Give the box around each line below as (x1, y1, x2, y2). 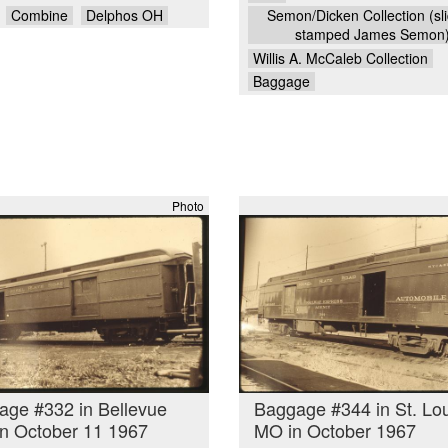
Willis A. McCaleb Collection (252, 47, 428, 68)
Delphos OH (86, 4, 163, 25)
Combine (10, 4, 68, 25)
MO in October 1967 (254, 417, 416, 444)
